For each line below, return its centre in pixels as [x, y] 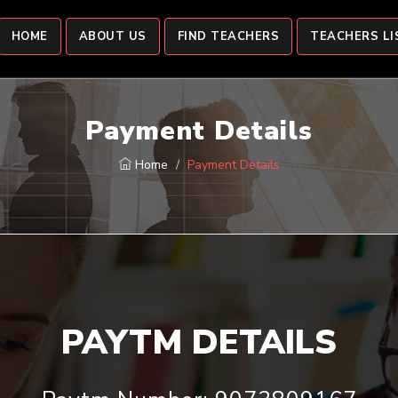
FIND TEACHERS [228, 36]
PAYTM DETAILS [199, 342]
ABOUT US [112, 36]
